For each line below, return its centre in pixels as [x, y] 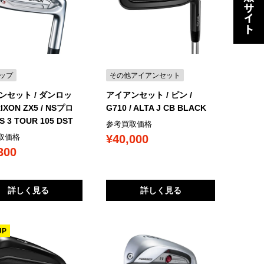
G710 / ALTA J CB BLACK [156, 108]
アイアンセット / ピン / [149, 95]
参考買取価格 [129, 124]
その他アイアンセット [145, 75]
